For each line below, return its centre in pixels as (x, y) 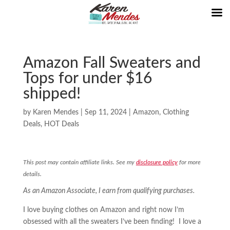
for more (189, 162)
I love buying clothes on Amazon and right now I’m (103, 210)
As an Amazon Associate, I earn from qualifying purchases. (109, 191)
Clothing (176, 112)
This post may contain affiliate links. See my (79, 162)
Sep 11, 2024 (106, 112)
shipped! (52, 94)
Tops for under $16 (87, 79)
